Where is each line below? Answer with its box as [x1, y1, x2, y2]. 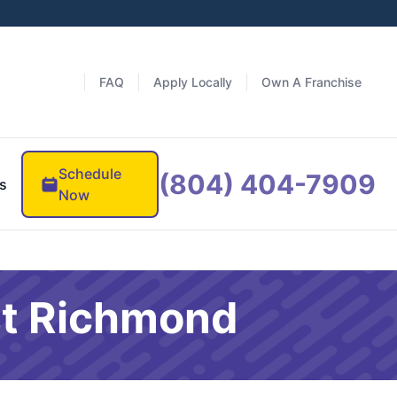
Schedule [58, 164, 122, 183]
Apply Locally [153, 74, 232, 90]
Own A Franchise [261, 74, 362, 90]
